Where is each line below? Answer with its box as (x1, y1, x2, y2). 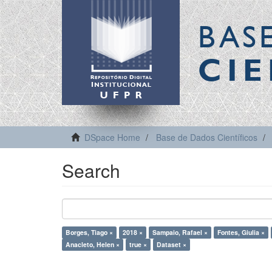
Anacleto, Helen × (66, 240, 120, 249)
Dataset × (157, 240, 186, 249)
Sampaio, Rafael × (152, 228, 208, 237)
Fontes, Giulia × (217, 228, 265, 237)
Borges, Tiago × (66, 228, 113, 237)
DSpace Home (84, 131, 140, 143)
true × (129, 240, 147, 249)
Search (62, 157, 120, 183)
